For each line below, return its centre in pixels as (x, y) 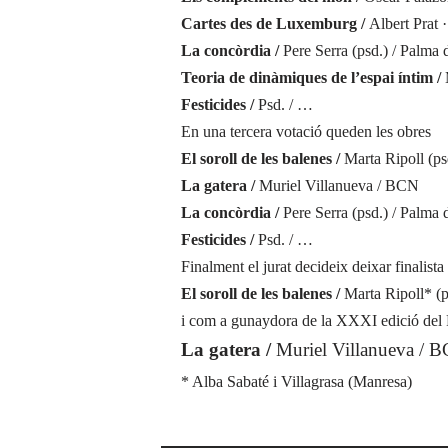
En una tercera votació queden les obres (305, 131)
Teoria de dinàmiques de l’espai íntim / (312, 77)
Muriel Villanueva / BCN (338, 185)
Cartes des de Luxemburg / (274, 23)
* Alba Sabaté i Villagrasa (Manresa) (296, 381)
